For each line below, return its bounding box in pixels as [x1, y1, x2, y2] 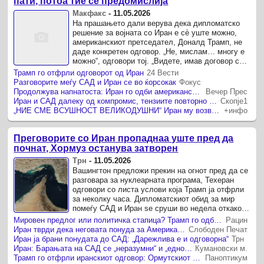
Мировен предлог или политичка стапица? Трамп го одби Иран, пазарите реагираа [214, 216, 222, 225]
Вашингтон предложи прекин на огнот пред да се [72, 166, 249, 176]
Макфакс [72, 8, 107, 18]
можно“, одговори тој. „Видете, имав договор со [72, 56, 244, 65]
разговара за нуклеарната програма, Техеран [72, 176, 235, 185]
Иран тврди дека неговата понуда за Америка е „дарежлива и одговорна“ [177, 225, 186, 235]
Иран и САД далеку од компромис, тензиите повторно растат [209, 96, 217, 105]
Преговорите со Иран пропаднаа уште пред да [14, 133, 234, 144]
